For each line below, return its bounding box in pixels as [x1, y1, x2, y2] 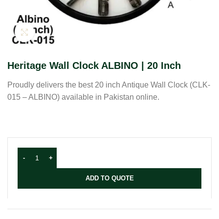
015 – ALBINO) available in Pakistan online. [7, 93, 159, 101]
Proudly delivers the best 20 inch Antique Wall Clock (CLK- [7, 81, 210, 89]
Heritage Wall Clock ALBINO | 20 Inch [7, 60, 181, 71]
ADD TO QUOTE [85, 175, 134, 182]
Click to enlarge [34, 28, 82, 36]
